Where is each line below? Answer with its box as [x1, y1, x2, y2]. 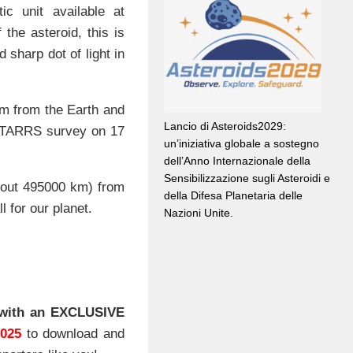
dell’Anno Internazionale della [164, 154, 310, 168]
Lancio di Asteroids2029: [164, 120, 286, 133]
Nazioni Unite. [164, 206, 233, 220]
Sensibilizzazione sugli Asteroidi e [164, 172, 330, 185]
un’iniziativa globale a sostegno [164, 137, 319, 150]
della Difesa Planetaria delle [164, 189, 303, 203]
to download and [26, 325, 125, 341]
